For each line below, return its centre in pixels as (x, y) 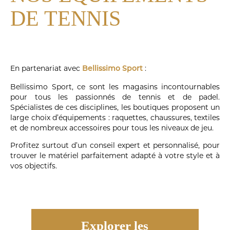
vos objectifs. (34, 166)
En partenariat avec (46, 68)
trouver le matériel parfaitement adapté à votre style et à (115, 155)
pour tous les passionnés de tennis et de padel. (115, 97)
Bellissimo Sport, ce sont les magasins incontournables (115, 87)
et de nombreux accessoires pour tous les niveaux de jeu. (112, 128)
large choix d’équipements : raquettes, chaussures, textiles (115, 117)
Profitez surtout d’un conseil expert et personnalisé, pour (115, 145)
